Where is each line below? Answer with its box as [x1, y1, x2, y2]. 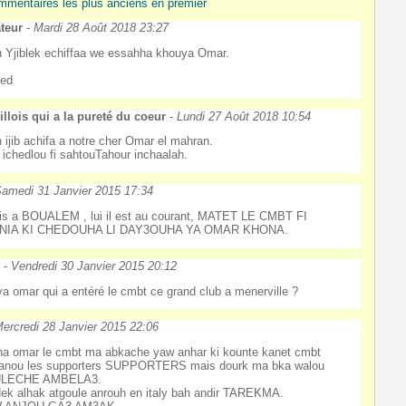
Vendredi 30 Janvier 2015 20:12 [11, 258, 178, 273]
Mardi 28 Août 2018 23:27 [34, 20, 169, 34]
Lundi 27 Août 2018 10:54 [177, 109, 312, 123]
